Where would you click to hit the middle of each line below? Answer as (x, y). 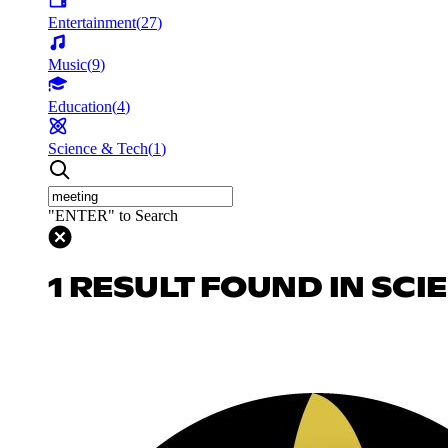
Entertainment (92, 22)
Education (80, 106)
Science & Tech (98, 148)
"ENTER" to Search (113, 215)
